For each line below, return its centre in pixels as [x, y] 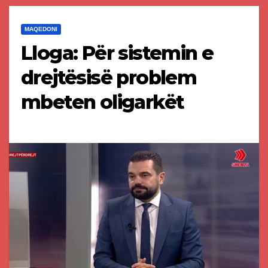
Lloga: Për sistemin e [117, 53]
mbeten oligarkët [103, 102]
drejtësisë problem [109, 78]
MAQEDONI [41, 29]
